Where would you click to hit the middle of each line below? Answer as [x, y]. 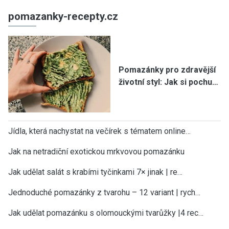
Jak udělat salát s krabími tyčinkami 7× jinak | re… [95, 172]
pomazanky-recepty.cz [63, 16]
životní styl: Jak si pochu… [168, 82]
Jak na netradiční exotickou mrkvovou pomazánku [96, 151]
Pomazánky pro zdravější [167, 70]
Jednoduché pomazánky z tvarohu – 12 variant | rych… [104, 192]
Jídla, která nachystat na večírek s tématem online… [99, 131]
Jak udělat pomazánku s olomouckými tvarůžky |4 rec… [106, 213]
